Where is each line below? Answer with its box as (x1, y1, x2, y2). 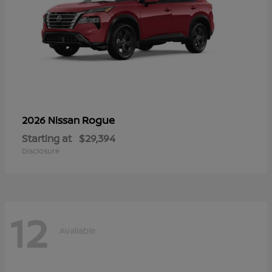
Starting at (22, 131, 72, 145)
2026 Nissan (22, 113, 82, 127)
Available (59, 225, 95, 237)
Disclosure (22, 145, 59, 156)
